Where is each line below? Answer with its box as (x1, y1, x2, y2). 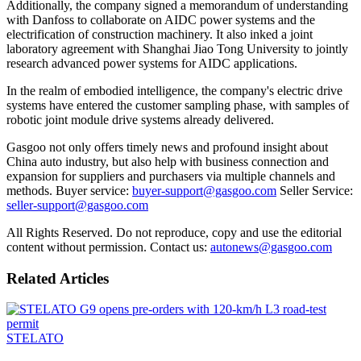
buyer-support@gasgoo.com (132, 183, 276, 197)
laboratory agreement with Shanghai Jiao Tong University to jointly (6, 41, 348, 56)
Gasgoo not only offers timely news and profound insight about (6, 139, 328, 154)
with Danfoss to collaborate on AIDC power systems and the (6, 12, 315, 27)
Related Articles (6, 269, 109, 287)
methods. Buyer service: (6, 183, 132, 197)
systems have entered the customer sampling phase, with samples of (6, 98, 349, 112)
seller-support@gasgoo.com (6, 197, 148, 212)
